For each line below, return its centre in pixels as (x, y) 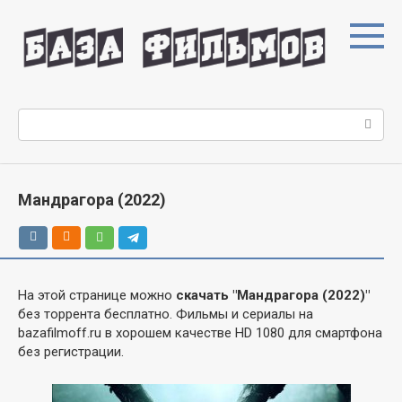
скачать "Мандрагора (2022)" (273, 295)
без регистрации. (71, 351)
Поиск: (39, 117)
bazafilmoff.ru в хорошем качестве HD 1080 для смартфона (200, 332)
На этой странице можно (97, 295)
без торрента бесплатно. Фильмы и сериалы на (166, 314)
